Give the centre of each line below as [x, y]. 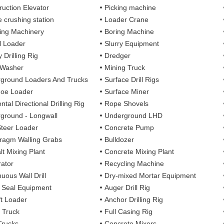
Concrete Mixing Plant [139, 151]
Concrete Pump [129, 127]
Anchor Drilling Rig [134, 199]
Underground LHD [134, 115]
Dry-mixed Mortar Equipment [150, 175]
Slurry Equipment [132, 43]
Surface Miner [127, 91]
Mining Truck [125, 67]
